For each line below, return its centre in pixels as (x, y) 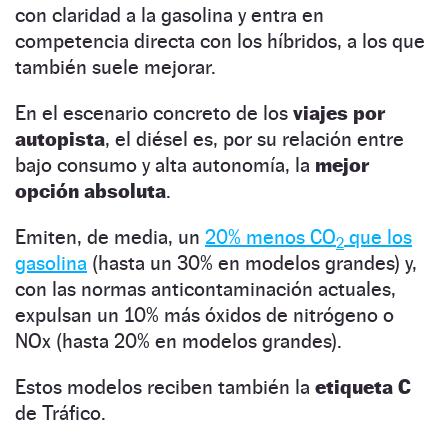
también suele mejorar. (115, 66)
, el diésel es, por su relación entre (254, 138)
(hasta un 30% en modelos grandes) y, (252, 262)
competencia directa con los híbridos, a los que (220, 40)
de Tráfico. (60, 412)
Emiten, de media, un (110, 236)
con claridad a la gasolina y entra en (169, 14)
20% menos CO (270, 236)
